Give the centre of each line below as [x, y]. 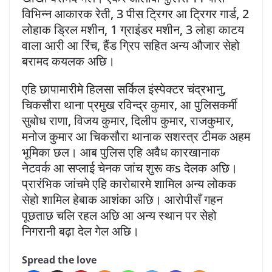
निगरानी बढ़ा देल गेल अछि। [80, 231]
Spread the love [59, 260]
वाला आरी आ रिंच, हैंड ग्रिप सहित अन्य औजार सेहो [131, 45]
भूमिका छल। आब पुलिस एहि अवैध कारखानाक [121, 152]
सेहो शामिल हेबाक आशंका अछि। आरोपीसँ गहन [122, 199]
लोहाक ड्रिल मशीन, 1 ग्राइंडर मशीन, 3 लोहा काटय [133, 29]
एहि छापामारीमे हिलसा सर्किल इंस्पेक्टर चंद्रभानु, [124, 89]
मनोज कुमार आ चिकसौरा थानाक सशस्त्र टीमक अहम [136, 136]
